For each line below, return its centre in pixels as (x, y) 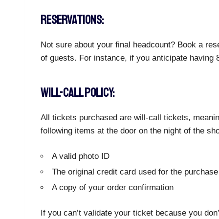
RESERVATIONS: (72, 20)
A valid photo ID (81, 156)
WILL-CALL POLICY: (77, 92)
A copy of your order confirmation (113, 187)
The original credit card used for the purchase (135, 172)
